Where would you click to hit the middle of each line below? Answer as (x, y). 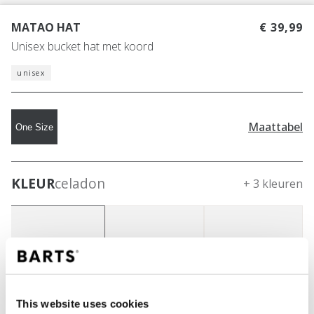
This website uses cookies (83, 303)
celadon (80, 184)
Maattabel (275, 127)
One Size (34, 127)
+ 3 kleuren (273, 184)
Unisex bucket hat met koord (82, 47)
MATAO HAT (46, 28)
